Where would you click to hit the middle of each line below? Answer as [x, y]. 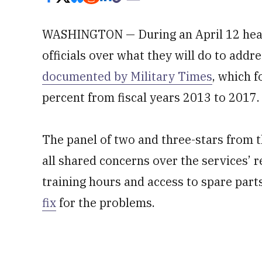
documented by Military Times [127, 76]
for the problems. [106, 203]
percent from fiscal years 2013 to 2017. [151, 97]
